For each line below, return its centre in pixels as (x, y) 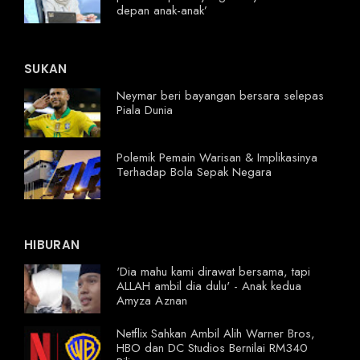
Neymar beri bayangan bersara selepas (220, 95)
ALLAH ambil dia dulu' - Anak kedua (209, 286)
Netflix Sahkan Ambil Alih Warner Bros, (216, 333)
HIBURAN (52, 244)
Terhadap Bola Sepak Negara (194, 172)
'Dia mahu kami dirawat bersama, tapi (213, 271)
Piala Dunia (145, 110)
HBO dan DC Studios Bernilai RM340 (212, 348)
